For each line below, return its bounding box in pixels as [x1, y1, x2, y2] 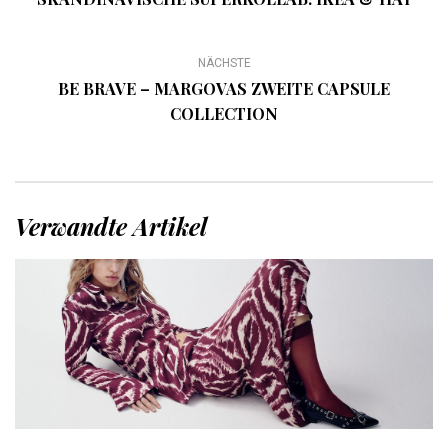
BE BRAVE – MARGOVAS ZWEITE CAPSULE [58, 78, 390, 100]
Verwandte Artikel [15, 210, 207, 243]
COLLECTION [170, 103, 278, 125]
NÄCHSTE [197, 56, 251, 71]
